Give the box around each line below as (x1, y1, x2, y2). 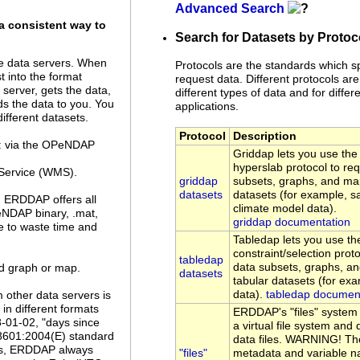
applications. (175, 100, 239, 113)
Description (233, 130, 297, 143)
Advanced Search (175, 2, 284, 16)
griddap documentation (233, 216, 350, 229)
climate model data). (233, 202, 337, 215)
